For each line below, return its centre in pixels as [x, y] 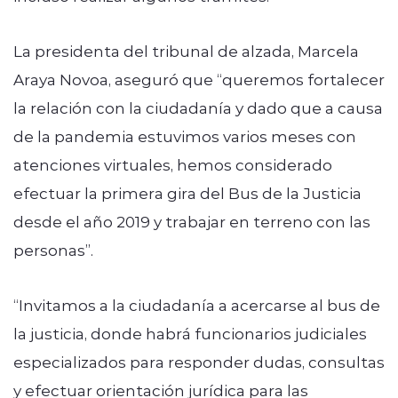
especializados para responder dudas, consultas [199, 361]
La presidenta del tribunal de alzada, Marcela [186, 50]
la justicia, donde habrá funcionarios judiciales [190, 333]
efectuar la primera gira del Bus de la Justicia [187, 192]
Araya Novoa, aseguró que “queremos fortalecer [199, 79]
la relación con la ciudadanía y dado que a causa [198, 107]
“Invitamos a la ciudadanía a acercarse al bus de [197, 304]
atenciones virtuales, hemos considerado [173, 164]
